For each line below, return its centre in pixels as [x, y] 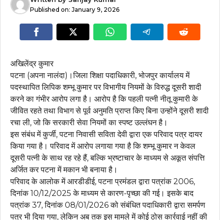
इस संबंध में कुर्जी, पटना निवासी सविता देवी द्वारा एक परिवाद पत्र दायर [106, 135]
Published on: [51, 9]
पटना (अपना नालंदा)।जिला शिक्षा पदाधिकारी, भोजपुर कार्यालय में [100, 76]
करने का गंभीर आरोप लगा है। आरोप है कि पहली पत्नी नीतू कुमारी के [104, 99]
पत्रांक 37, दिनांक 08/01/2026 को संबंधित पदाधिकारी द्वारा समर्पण [108, 205]
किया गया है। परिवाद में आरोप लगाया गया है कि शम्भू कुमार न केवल [103, 146]
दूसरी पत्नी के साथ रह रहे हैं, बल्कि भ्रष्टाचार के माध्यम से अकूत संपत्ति [108, 158]
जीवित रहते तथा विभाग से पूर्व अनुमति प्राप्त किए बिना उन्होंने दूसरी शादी [110, 111]
